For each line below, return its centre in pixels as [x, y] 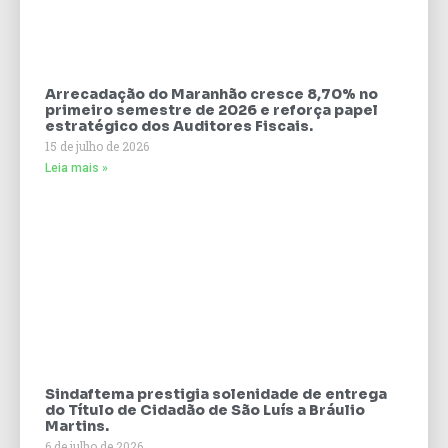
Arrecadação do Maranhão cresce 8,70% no [211, 94]
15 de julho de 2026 [97, 146]
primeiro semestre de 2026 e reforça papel [211, 110]
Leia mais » [76, 168]
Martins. [77, 426]
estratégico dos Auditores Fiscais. [179, 126]
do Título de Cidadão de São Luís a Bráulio [205, 410]
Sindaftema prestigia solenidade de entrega [216, 394]
